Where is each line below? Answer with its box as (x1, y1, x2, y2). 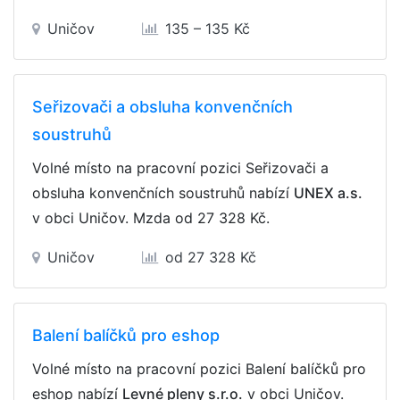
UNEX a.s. (294, 184, 362, 202)
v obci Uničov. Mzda (32, 209, 175, 227)
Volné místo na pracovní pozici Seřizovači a (32, 159, 329, 177)
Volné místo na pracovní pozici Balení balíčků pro (32, 360, 366, 378)
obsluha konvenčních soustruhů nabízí (32, 184, 294, 202)
